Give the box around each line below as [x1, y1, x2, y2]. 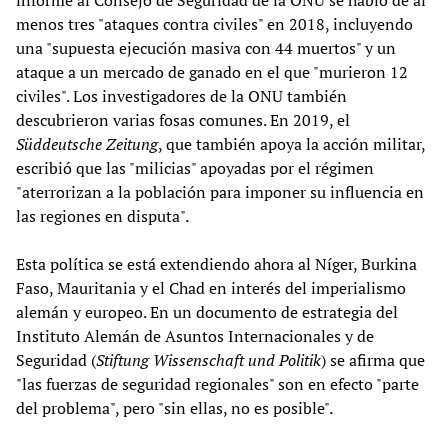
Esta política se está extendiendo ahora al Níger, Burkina [16, 252, 417, 275]
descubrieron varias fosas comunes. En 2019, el [16, 108, 350, 131]
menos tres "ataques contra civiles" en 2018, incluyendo [16, 12, 413, 35]
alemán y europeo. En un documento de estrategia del [16, 300, 398, 323]
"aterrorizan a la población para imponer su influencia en [16, 180, 424, 203]
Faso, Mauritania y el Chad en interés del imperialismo [16, 276, 406, 299]
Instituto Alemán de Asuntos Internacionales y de [16, 324, 374, 347]
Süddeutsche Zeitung [16, 132, 158, 155]
